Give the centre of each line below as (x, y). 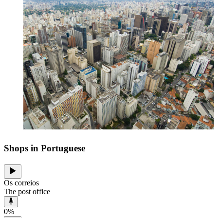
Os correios (21, 183)
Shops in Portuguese (45, 148)
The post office (27, 192)
